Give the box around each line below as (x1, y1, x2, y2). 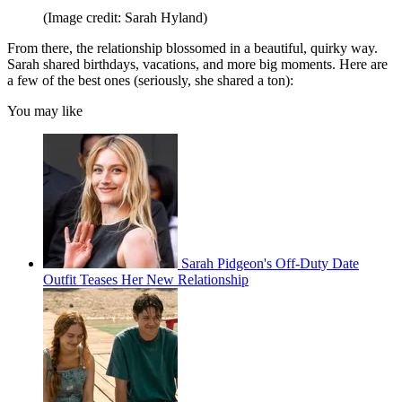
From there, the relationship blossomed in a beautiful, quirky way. (7, 40, 378, 57)
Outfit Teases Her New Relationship (43, 272, 249, 288)
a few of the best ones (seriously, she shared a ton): (7, 73, 293, 89)
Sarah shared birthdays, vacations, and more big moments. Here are (7, 57, 388, 73)
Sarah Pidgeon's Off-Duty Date (181, 256, 359, 272)
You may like (7, 103, 83, 119)
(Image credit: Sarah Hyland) (43, 10, 207, 26)
